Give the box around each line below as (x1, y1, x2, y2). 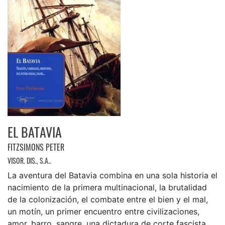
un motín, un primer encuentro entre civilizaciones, (8, 206, 199, 216)
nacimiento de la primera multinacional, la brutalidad (8, 182, 207, 192)
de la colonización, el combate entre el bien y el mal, (8, 194, 208, 204)
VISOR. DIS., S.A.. (8, 155, 51, 166)
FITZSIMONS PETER (8, 141, 64, 153)
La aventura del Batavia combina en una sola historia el (8, 170, 217, 180)
